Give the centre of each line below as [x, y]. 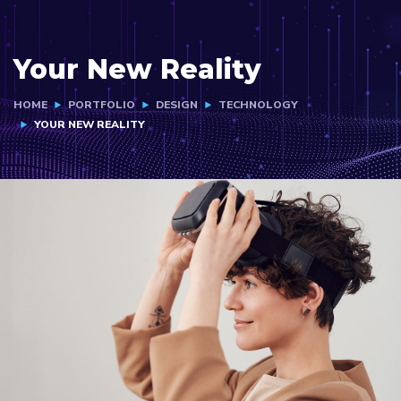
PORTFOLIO [102, 105]
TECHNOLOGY [258, 105]
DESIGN [177, 105]
